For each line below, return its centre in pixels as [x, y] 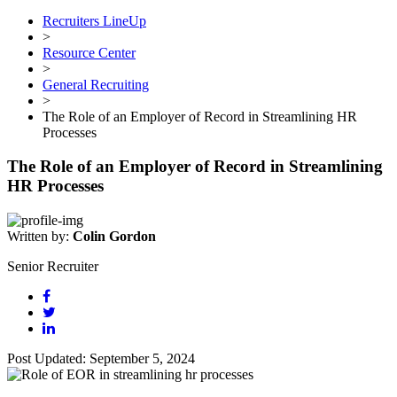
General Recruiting [96, 84]
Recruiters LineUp [94, 20]
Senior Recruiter [53, 267]
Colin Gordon [114, 237]
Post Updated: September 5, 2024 [101, 359]
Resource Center [89, 52]
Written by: [40, 237]
